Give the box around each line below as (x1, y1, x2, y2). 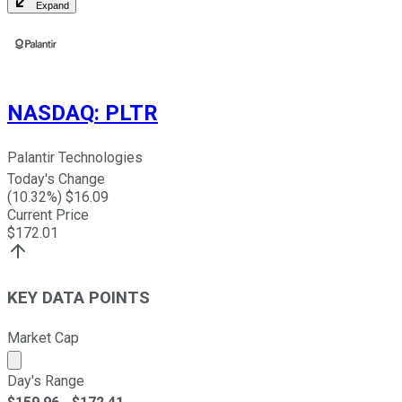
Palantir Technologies (7, 149, 143, 167)
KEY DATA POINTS (7, 287, 150, 308)
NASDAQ (7, 100, 94, 127)
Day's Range (7, 371, 84, 389)
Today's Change (7, 170, 105, 188)
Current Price (7, 206, 89, 224)
